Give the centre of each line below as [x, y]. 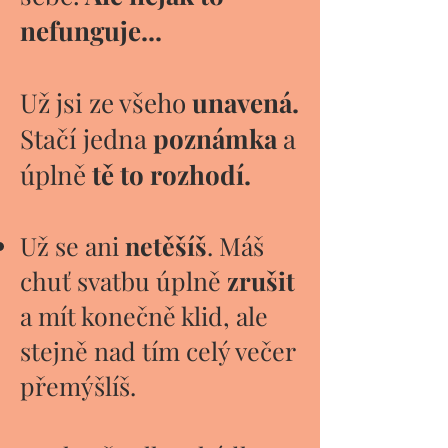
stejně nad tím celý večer [157, 350]
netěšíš [166, 245]
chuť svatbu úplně [123, 280]
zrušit [261, 280]
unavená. [242, 102]
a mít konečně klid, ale [144, 315]
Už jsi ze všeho [103, 102]
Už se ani [72, 245]
